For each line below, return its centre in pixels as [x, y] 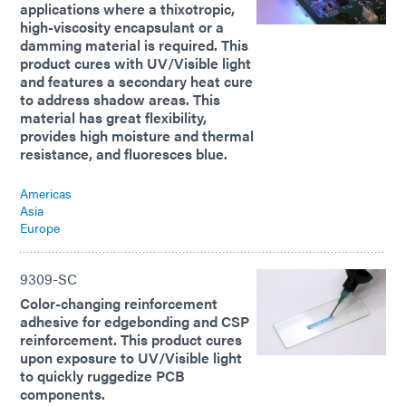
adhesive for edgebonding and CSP [135, 322]
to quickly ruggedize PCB [102, 376]
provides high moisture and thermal [137, 136]
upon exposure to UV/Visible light [131, 358]
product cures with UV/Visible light [135, 63]
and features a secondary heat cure [136, 82]
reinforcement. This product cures [131, 340]
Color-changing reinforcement [119, 304]
